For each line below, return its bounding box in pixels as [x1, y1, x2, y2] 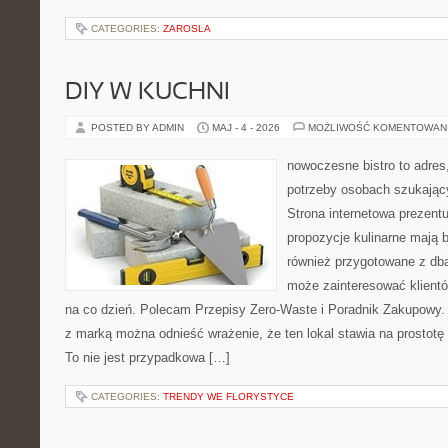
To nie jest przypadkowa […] [65, 350, 230, 365]
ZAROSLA [163, 23, 211, 34]
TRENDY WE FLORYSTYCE [163, 391, 294, 402]
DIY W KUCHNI [65, 82, 230, 104]
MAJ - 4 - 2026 [212, 122, 280, 133]
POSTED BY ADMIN [91, 122, 187, 133]
